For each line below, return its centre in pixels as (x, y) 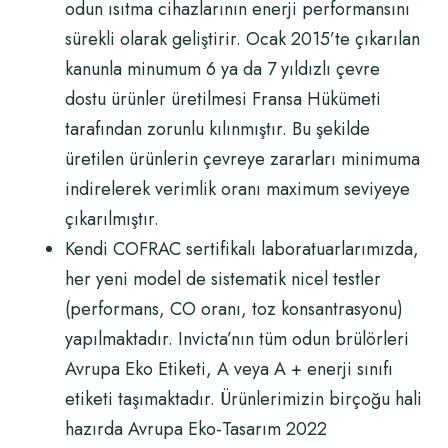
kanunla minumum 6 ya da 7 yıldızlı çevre (222, 69)
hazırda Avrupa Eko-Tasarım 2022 (196, 429)
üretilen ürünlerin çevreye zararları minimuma (242, 159)
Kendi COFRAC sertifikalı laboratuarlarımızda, (242, 249)
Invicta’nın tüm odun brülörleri (293, 339)
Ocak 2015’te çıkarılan (333, 39)
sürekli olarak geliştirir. (153, 39)
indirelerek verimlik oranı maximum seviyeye (237, 189)
